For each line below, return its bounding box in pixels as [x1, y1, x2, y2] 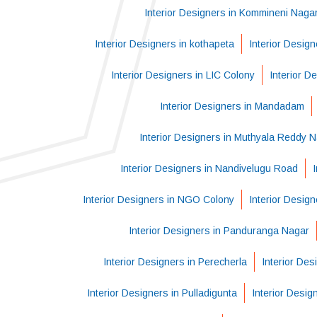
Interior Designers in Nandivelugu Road [120, 163, 298, 174]
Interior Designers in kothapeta [94, 38, 234, 50]
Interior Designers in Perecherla [103, 256, 247, 267]
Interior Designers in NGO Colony [82, 194, 234, 205]
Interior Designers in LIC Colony [111, 69, 255, 81]
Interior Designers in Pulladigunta [86, 287, 237, 299]
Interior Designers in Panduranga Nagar [128, 225, 309, 236]
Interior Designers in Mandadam [160, 100, 304, 112]
